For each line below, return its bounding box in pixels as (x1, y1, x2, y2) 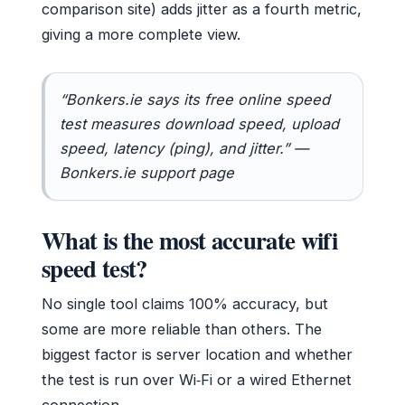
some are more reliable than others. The (42, 320, 322, 339)
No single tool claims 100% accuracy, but (42, 295, 328, 314)
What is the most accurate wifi (42, 222, 337, 259)
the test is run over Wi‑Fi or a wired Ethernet (42, 371, 352, 390)
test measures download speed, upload (60, 115, 339, 134)
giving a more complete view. (42, 25, 240, 44)
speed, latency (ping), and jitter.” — (60, 139, 308, 158)
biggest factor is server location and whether (42, 345, 353, 364)
